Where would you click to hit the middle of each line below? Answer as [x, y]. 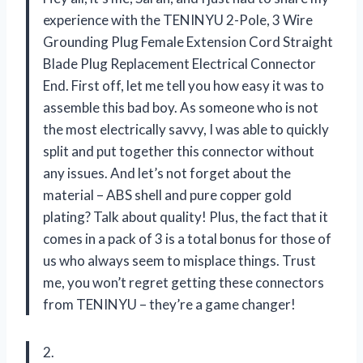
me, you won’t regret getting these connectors [184, 283]
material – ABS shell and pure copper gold [167, 195]
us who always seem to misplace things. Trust [179, 261]
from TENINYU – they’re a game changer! [169, 305]
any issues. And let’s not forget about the [167, 173]
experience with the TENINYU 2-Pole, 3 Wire [178, 20]
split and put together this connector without [179, 152]
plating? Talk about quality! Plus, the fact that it [186, 217]
